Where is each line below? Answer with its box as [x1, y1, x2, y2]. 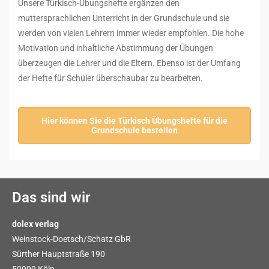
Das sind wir [12, 189, 91, 206]
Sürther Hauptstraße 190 [12, 249, 105, 259]
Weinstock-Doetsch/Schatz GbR [12, 234, 131, 244]
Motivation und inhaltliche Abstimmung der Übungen [18, 43, 213, 53]
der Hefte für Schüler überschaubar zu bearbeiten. [18, 73, 203, 83]
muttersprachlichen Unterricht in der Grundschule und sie [18, 13, 229, 23]
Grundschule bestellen [91, 125, 178, 135]
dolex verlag [12, 219, 59, 229]
